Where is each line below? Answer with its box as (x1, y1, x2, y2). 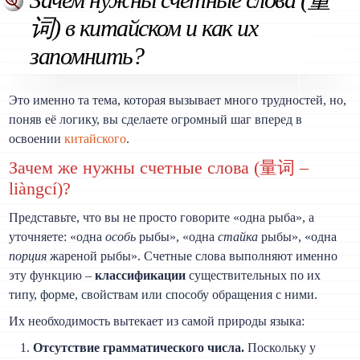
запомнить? (30, 42, 144, 70)
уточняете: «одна (9, 229, 106, 243)
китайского (64, 131, 127, 145)
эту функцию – (9, 268, 96, 282)
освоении (9, 131, 65, 145)
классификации (95, 268, 186, 282)
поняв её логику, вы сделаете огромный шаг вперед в (9, 112, 303, 126)
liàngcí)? (9, 178, 72, 198)
